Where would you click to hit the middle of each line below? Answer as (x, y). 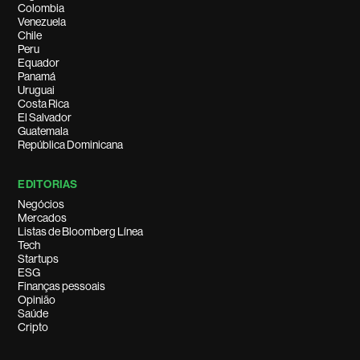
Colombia (41, 8)
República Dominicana (71, 145)
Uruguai (37, 90)
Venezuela (42, 22)
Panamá (37, 76)
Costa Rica (44, 104)
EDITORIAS (48, 184)
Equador (39, 63)
